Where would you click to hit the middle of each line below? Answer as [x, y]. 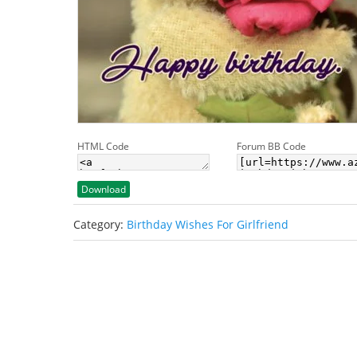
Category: [100, 224]
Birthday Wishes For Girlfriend [208, 224]
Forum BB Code [271, 146]
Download [104, 189]
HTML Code [103, 146]
